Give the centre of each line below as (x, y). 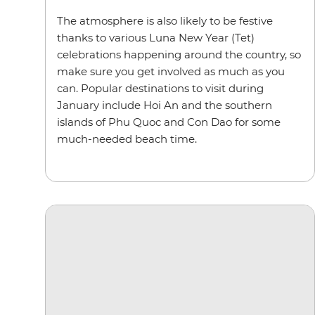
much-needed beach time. (127, 139)
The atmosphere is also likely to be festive (165, 20)
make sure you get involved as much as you (171, 71)
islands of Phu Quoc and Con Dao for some (169, 122)
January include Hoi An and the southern (165, 105)
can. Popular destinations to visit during (160, 88)
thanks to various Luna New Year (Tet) (156, 37)
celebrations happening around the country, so (179, 54)
